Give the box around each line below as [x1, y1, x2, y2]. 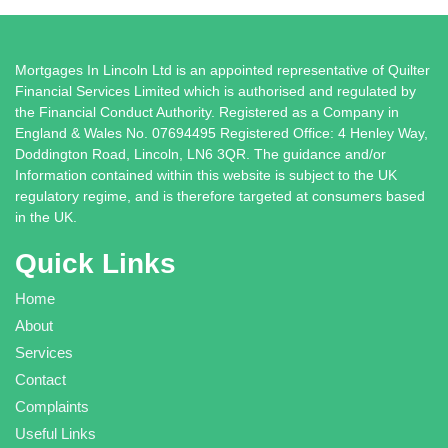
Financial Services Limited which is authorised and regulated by [15, 82, 416, 99]
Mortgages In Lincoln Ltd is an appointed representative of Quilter [15, 61, 430, 78]
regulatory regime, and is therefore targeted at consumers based [15, 187, 425, 204]
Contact [15, 370, 66, 388]
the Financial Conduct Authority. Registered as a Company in [15, 103, 399, 120]
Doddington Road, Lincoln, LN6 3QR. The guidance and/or [15, 145, 386, 162]
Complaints [15, 397, 89, 415]
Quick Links [15, 247, 176, 279]
